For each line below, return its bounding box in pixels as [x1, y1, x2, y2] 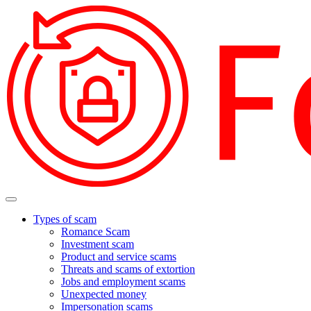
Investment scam [61, 238, 134, 250]
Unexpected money [61, 288, 146, 300]
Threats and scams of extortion [61, 263, 195, 275]
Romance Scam [61, 226, 130, 237]
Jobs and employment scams [61, 276, 185, 287]
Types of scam [33, 213, 96, 225]
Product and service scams [61, 251, 176, 262]
